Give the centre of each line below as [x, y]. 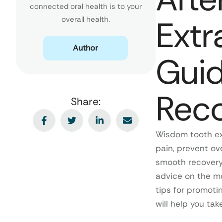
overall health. [85, 19]
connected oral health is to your [85, 6]
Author [86, 48]
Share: [85, 101]
